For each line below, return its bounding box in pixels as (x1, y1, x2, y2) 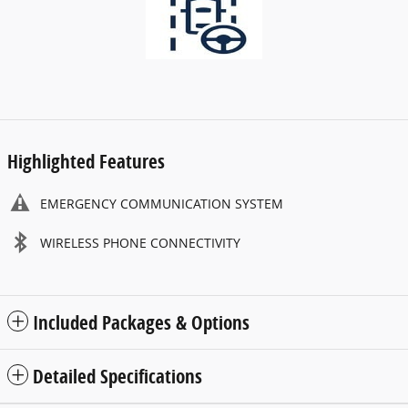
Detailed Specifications (33, 363, 202, 390)
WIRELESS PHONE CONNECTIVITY (40, 234, 240, 252)
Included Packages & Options (33, 310, 250, 336)
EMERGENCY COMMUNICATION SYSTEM (40, 195, 283, 213)
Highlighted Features (7, 148, 165, 175)
